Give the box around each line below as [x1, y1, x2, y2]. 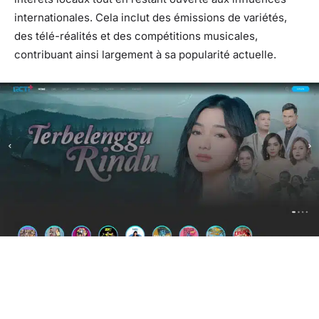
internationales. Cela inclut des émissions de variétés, [14, 10, 287, 24]
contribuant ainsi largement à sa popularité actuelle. [14, 47, 276, 61]
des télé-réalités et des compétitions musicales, [14, 28, 258, 43]
